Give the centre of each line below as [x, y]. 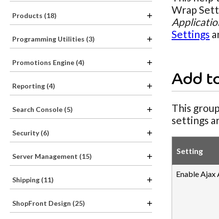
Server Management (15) [52, 156]
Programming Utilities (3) [54, 39]
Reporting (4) [34, 86]
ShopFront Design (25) [49, 203]
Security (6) [31, 133]
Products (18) [34, 15]
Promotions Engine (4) [48, 62]
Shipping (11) [33, 180]
